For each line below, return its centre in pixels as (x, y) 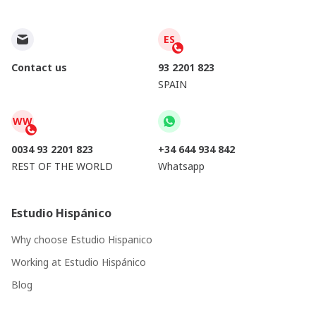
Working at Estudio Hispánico (79, 262)
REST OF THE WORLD (62, 166)
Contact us (39, 67)
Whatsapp (181, 166)
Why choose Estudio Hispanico (82, 239)
